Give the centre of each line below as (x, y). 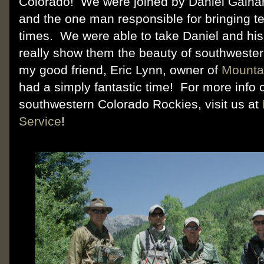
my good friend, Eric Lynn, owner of (120, 70)
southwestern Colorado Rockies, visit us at (141, 104)
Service (40, 121)
